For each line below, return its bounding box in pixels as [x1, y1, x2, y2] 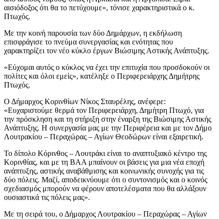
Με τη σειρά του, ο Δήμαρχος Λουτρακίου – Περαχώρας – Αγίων [4, 209, 207, 218]
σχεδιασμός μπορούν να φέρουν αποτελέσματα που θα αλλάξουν [4, 184, 206, 193]
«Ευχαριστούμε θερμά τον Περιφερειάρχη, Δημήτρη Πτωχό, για [4, 106, 204, 114]
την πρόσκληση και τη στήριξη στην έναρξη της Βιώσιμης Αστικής [4, 114, 211, 123]
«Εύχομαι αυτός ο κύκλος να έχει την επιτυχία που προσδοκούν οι [4, 63, 210, 71]
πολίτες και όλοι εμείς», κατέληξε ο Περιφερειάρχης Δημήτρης [4, 71, 199, 80]
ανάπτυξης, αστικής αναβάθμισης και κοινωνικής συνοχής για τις [4, 166, 204, 175]
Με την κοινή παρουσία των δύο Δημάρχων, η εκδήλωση [4, 28, 182, 37]
